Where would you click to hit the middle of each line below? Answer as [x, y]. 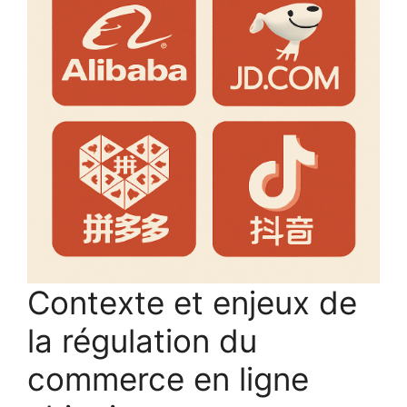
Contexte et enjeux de [192, 302]
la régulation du [142, 340]
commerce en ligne [168, 378]
